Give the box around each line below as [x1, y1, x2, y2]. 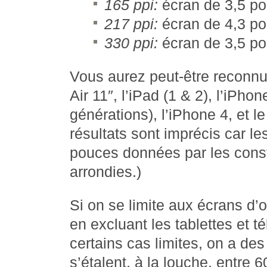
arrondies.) [70, 164, 141, 180]
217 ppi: [104, 16, 158, 32]
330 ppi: [104, 35, 158, 51]
